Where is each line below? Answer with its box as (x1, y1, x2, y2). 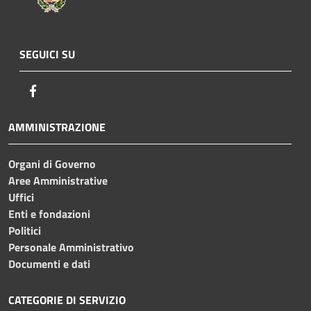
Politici (8, 221, 41, 239)
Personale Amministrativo (8, 238, 134, 255)
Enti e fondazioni (8, 205, 90, 222)
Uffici (8, 188, 34, 205)
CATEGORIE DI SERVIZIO (8, 291, 126, 308)
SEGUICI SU (19, 45, 75, 62)
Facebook (41, 81, 84, 99)
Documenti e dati (8, 255, 90, 272)
